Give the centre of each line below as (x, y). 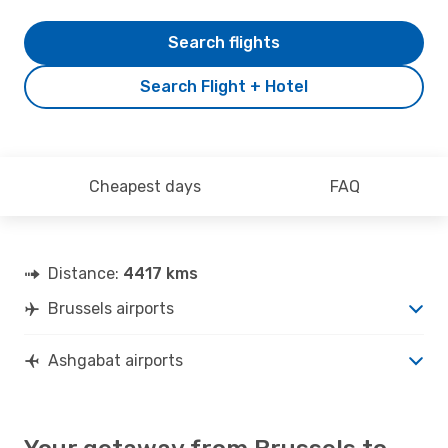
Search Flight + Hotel (224, 86)
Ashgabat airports (115, 360)
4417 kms (160, 273)
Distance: (85, 273)
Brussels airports (111, 308)
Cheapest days (144, 186)
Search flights (224, 42)
